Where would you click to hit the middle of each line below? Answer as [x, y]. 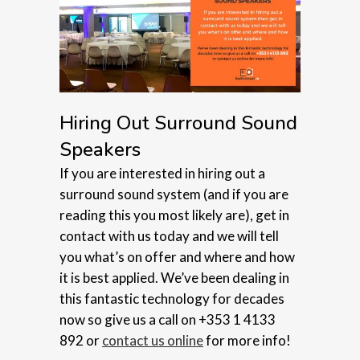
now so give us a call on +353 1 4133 [168, 319]
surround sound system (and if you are [174, 194]
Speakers [100, 149]
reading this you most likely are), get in [174, 215]
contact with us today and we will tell [169, 235]
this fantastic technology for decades [172, 298]
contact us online [153, 340]
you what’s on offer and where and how [177, 256]
